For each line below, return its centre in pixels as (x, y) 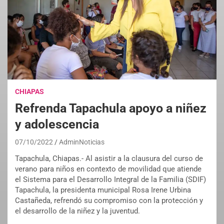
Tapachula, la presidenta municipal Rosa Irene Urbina (103, 190)
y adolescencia (57, 124)
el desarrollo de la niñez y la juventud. (77, 211)
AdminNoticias (82, 142)
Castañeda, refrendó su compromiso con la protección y (109, 201)
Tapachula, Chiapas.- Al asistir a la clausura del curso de (109, 159)
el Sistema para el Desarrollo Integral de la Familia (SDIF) (110, 180)
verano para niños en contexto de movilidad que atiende (108, 169)
